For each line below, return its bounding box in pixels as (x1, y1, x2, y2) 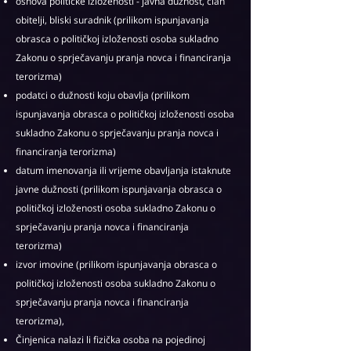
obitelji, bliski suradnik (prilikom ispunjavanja (16, 13, 209, 27)
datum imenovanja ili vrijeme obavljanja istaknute (16, 164, 231, 177)
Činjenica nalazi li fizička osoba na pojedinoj (16, 333, 205, 346)
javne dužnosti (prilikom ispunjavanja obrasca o (16, 183, 222, 196)
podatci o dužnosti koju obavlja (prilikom (16, 89, 190, 102)
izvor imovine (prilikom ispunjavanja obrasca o (16, 258, 217, 271)
